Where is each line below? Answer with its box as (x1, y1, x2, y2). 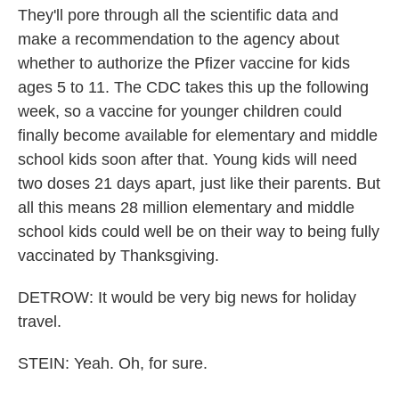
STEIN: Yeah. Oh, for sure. (18, 354, 208, 372)
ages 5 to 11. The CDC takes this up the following (18, 77, 369, 96)
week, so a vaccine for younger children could (18, 102, 342, 120)
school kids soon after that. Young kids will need (18, 150, 357, 168)
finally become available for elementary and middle (18, 126, 378, 144)
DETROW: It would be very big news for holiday (18, 288, 356, 306)
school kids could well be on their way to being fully (18, 222, 379, 240)
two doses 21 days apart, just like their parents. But (18, 174, 380, 192)
